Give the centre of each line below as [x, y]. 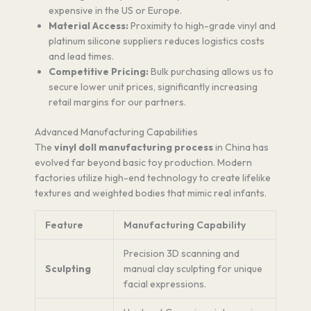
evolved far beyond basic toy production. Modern [143, 162]
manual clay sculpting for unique [193, 268]
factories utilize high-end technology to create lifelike [153, 177]
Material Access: [89, 25]
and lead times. [81, 56]
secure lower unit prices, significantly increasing [153, 86]
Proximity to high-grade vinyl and [202, 25]
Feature [64, 225]
